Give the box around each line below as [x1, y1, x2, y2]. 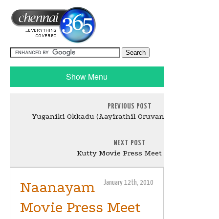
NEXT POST [113, 139, 146, 147]
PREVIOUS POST [108, 103, 152, 110]
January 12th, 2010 [104, 179, 153, 186]
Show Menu [66, 71, 108, 82]
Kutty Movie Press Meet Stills [76, 149, 183, 157]
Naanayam [20, 179, 95, 196]
